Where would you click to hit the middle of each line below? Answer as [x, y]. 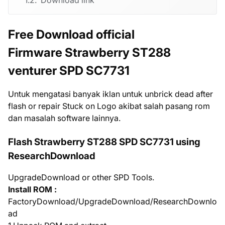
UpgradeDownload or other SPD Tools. [81, 177]
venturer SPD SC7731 [69, 70]
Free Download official [71, 34]
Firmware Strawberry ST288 [89, 52]
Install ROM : [32, 189]
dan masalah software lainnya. [64, 118]
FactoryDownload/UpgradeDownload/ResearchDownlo [113, 201]
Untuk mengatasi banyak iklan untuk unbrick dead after [110, 94]
